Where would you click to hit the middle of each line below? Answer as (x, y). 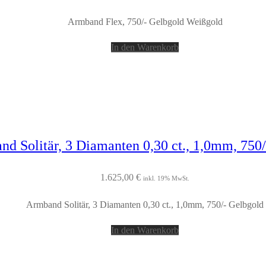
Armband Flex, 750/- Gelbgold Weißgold (145, 21)
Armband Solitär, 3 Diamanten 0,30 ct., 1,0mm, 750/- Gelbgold (145, 204)
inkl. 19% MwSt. (166, 178)
